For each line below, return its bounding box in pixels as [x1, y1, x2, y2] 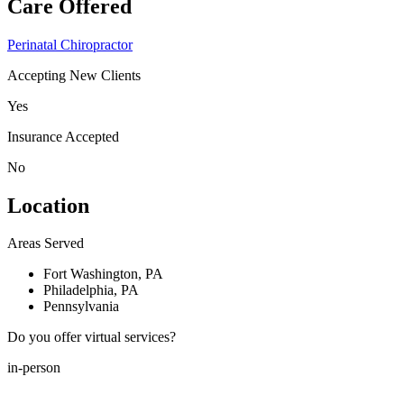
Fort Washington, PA [43, 266, 163, 282]
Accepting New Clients [7, 67, 141, 83]
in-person [7, 360, 60, 376]
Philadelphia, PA [43, 282, 139, 298]
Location [7, 193, 89, 217]
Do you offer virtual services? [7, 329, 176, 345]
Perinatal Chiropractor [7, 36, 133, 52]
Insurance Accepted [7, 128, 119, 144]
